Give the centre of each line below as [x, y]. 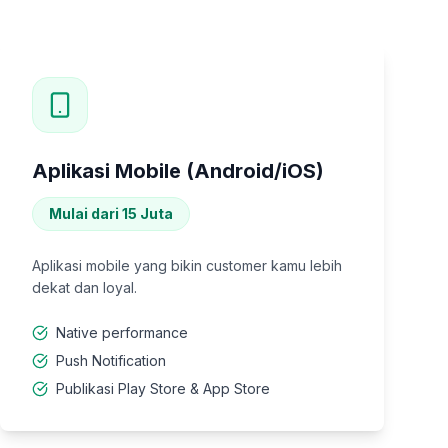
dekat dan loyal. [84, 287]
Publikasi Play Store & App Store [163, 388]
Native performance [122, 332]
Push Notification [111, 360]
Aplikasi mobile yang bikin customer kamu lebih [187, 265]
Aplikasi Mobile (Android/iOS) [178, 171]
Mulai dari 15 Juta [111, 213]
